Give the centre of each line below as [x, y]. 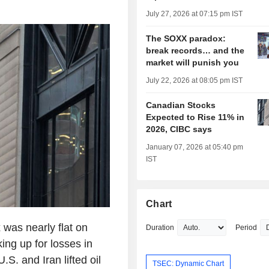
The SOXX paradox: [186, 39]
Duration [160, 228]
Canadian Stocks [181, 105]
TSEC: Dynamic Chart [189, 263]
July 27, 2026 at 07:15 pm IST [195, 14]
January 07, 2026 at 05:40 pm [195, 147]
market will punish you [193, 63]
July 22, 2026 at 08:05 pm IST [195, 81]
